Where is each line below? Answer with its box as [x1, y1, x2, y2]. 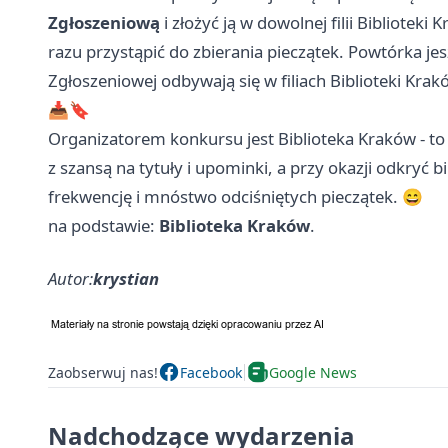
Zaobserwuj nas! [48, 362, 158, 382]
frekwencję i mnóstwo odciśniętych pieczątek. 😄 [48, 185, 423, 209]
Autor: [48, 267, 93, 291]
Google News [269, 362, 357, 382]
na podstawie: [48, 214, 159, 238]
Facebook [180, 362, 242, 382]
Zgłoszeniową [48, 11, 160, 35]
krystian [93, 267, 159, 291]
